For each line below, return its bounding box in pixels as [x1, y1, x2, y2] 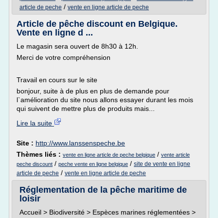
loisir [19, 194, 40, 203]
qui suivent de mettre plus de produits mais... [17, 105, 155, 112]
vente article [161, 152, 190, 158]
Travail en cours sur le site [17, 76, 97, 84]
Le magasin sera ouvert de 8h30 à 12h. [17, 42, 138, 50]
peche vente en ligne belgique [58, 161, 128, 167]
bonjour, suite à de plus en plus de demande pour [17, 87, 169, 95]
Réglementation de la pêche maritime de [19, 185, 187, 195]
